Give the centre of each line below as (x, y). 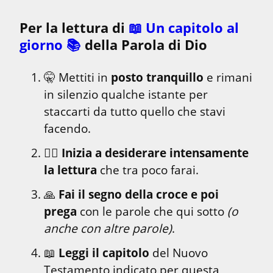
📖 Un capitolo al (184, 28)
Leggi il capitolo (104, 253)
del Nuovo (179, 253)
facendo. (67, 129)
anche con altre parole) (108, 229)
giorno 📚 (50, 45)
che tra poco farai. (148, 170)
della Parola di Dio (144, 45)
